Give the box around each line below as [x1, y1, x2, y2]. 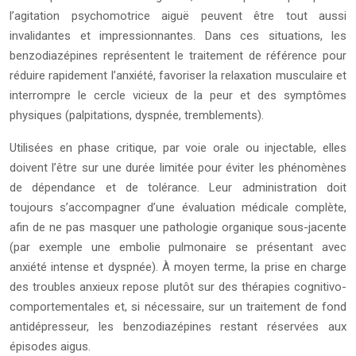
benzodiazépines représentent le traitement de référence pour [10, 48, 346, 64]
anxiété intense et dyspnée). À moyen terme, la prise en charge [10, 260, 346, 275]
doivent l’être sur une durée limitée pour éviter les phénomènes [10, 161, 346, 176]
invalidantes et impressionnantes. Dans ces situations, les [10, 29, 346, 44]
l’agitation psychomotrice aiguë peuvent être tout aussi [10, 9, 346, 24]
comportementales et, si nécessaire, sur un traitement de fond [10, 300, 346, 315]
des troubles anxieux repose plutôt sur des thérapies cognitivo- [10, 280, 346, 295]
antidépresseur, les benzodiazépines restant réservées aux [10, 319, 346, 335]
